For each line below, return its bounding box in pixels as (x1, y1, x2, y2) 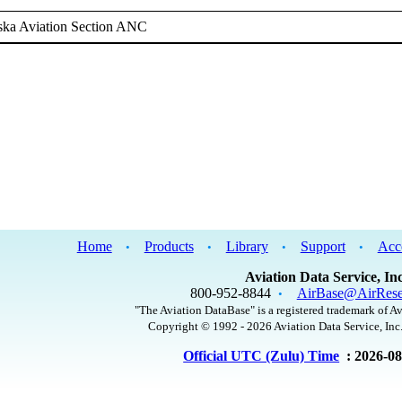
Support (300, 239, 345, 254)
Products (144, 239, 194, 254)
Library (225, 239, 268, 254)
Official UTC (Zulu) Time (183, 348, 340, 363)
